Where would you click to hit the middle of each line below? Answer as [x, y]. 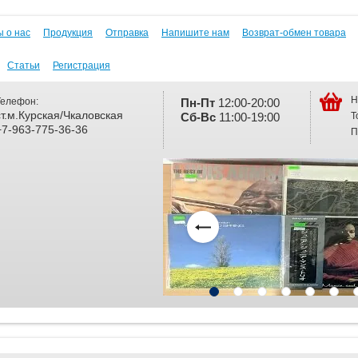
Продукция [68, 33]
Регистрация [82, 66]
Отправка [127, 33]
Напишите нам [195, 33]
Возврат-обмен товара [294, 33]
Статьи [24, 66]
